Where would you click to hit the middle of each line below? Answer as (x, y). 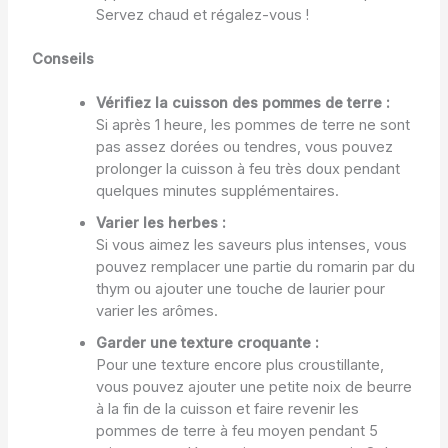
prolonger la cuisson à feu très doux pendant (247, 168)
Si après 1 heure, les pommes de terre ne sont (252, 124)
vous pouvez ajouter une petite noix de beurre (253, 386)
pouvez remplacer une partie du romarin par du (255, 266)
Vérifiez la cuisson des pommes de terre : (242, 102)
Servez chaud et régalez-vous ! (202, 14)
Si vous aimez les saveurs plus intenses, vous (251, 244)
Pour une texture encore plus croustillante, (239, 364)
